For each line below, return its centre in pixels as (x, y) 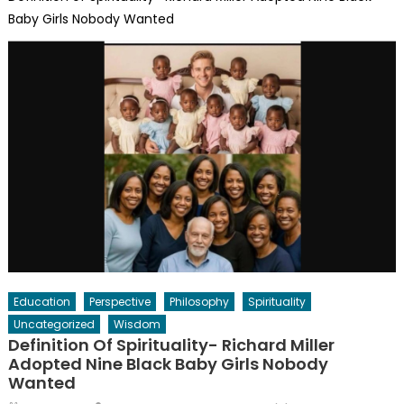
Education (41, 302)
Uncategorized (54, 325)
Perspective (119, 302)
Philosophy (199, 302)
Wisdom (137, 325)
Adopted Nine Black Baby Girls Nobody (168, 364)
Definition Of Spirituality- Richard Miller (171, 345)
